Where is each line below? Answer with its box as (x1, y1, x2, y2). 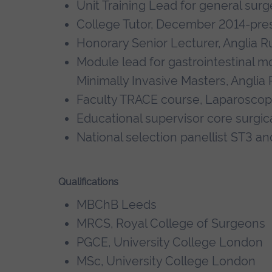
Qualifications (58, 175, 118, 188)
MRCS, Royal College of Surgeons (76, 216, 265, 231)
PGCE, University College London (76, 234, 266, 250)
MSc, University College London (76, 253, 259, 268)
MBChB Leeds (76, 197, 157, 212)
